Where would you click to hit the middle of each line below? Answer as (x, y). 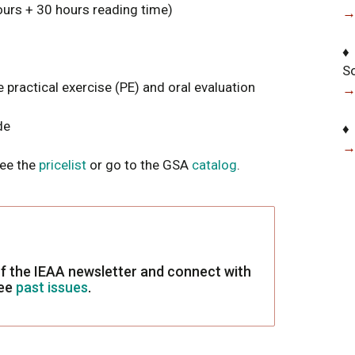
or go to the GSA (139, 165)
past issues (52, 288)
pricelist (63, 165)
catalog (214, 165)
